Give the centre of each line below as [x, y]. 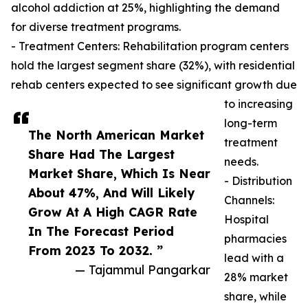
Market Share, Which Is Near [119, 174]
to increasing [258, 104]
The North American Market [116, 135]
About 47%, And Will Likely [111, 193]
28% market [256, 277]
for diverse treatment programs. [96, 27]
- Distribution [258, 181]
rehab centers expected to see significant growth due [154, 85]
